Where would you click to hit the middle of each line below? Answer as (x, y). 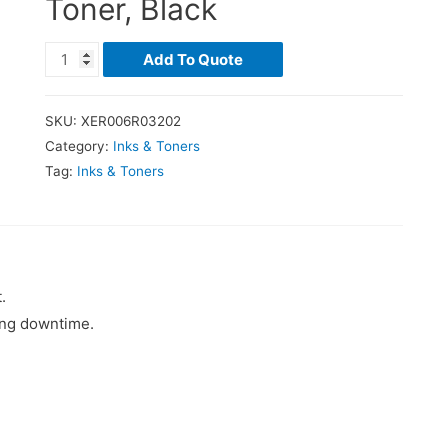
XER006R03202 (130, 121)
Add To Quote (193, 59)
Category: (78, 146)
